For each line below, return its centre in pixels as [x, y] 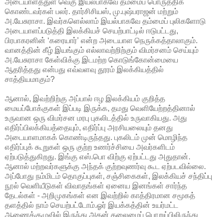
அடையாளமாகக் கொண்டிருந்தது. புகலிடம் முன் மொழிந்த [96, 137]
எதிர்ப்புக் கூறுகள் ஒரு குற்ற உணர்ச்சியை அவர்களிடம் [90, 147]
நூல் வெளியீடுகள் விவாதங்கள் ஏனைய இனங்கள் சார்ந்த [96, 186]
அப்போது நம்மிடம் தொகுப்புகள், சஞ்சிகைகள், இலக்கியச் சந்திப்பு [108, 176]
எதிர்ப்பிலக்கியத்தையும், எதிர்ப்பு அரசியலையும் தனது [89, 127]
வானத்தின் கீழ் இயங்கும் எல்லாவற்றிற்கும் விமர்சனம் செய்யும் [102, 50]
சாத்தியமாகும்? [30, 79]
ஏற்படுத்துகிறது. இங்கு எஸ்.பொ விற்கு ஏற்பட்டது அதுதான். [98, 156]
